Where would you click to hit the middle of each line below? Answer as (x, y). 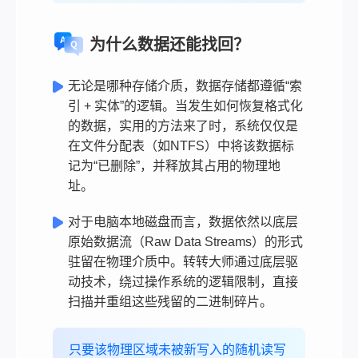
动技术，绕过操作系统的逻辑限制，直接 (183, 281)
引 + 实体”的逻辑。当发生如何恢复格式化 (185, 105)
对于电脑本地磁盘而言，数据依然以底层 (183, 221)
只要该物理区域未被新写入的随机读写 (177, 349)
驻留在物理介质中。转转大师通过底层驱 (183, 261)
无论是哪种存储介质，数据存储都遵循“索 (185, 86)
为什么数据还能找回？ (169, 44)
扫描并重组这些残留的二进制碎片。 (170, 301)
